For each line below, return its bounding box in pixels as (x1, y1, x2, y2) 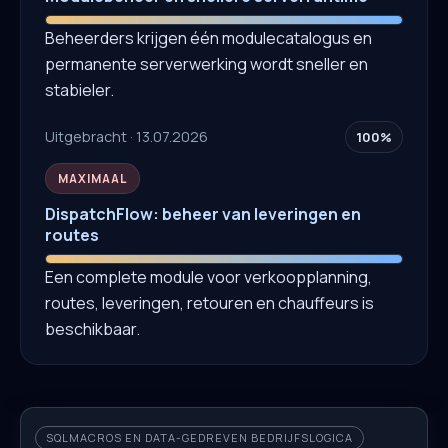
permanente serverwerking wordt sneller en (45, 52, 368, 75)
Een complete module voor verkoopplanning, (45, 265, 372, 288)
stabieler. (45, 78, 114, 101)
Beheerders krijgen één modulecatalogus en (45, 26, 372, 49)
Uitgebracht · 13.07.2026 (45, 127, 208, 147)
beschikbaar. (45, 317, 140, 340)
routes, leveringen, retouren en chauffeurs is (45, 291, 374, 314)
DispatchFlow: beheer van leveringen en (45, 202, 361, 225)
